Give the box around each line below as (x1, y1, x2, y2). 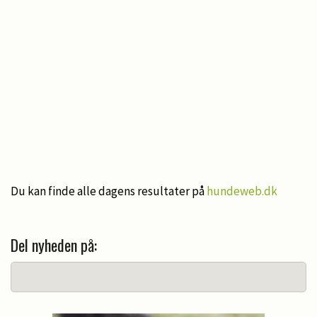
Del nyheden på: (11, 233, 97, 256)
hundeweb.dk (207, 183, 277, 199)
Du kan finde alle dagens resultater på (11, 183, 207, 199)
